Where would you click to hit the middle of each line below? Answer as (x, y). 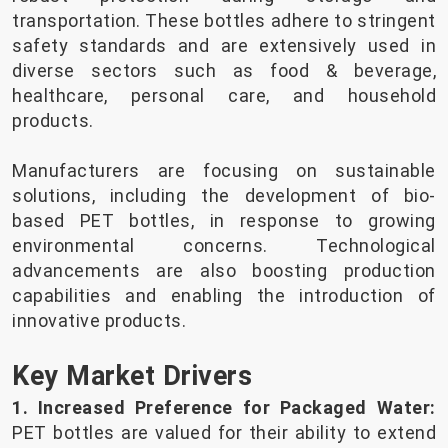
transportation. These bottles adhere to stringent (224, 21)
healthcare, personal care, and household (224, 96)
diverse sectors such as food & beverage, (224, 71)
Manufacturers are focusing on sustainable (224, 171)
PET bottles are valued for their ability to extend (224, 433)
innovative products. (99, 321)
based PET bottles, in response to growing (224, 221)
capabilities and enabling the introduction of (224, 296)
